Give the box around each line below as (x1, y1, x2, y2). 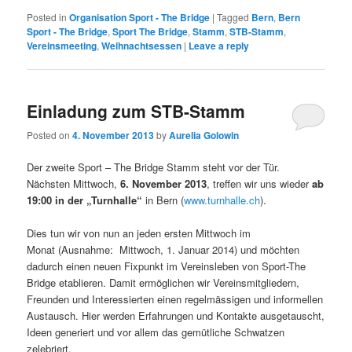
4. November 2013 (72, 127, 155, 142)
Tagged (217, 10, 250, 24)
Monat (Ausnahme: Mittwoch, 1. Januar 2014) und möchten (27, 242, 300, 258)
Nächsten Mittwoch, (27, 175, 121, 191)
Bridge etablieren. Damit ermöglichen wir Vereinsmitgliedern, (27, 275, 300, 291)
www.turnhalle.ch (184, 192, 261, 207)
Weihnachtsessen (101, 38, 182, 53)
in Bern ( (142, 192, 185, 207)
